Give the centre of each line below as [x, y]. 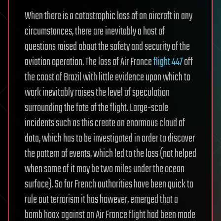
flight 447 [168, 62]
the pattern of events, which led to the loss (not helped [110, 154]
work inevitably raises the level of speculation [97, 93]
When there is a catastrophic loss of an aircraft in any [109, 16]
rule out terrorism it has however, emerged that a [101, 200]
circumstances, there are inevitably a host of [95, 32]
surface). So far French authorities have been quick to [109, 184]
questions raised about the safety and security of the [107, 47]
